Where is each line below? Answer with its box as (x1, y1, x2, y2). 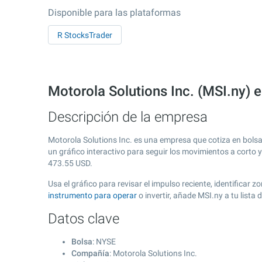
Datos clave (48, 211, 119, 227)
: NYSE (92, 237, 116, 246)
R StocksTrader (57, 30, 112, 40)
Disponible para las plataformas (48, 7, 181, 18)
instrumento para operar (48, 191, 137, 200)
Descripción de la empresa (48, 109, 208, 125)
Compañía (71, 249, 109, 258)
